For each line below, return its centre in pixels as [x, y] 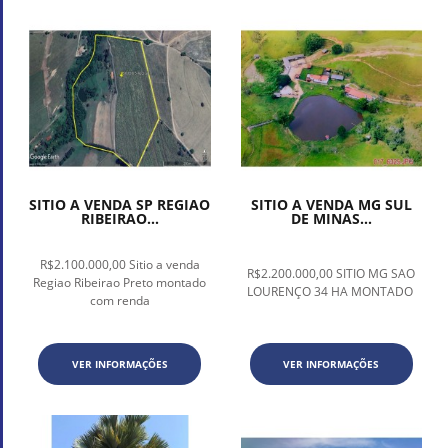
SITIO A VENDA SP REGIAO [120, 205]
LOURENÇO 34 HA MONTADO [331, 292]
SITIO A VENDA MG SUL [331, 205]
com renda [119, 301]
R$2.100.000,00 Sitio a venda [119, 265]
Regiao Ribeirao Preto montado [120, 283]
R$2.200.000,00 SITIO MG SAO [331, 274]
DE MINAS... [331, 219]
